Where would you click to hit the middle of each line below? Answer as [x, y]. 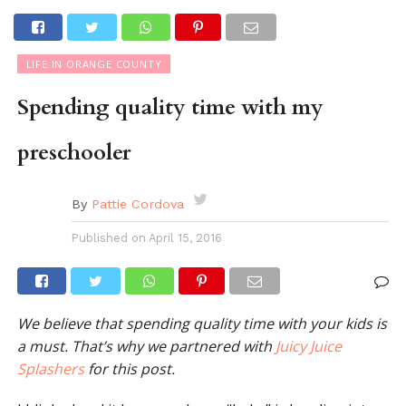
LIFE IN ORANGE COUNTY [94, 64]
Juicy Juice [308, 346]
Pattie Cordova [137, 204]
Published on [108, 238]
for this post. [129, 369]
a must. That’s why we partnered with [146, 346]
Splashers [50, 369]
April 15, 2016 [185, 238]
